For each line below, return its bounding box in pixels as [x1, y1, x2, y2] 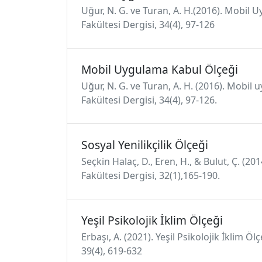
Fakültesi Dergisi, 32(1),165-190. [81, 169, 220, 182]
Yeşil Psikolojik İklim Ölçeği [81, 212, 223, 228]
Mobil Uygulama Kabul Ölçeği [81, 61, 238, 77]
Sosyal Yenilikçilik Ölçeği [81, 137, 208, 153]
